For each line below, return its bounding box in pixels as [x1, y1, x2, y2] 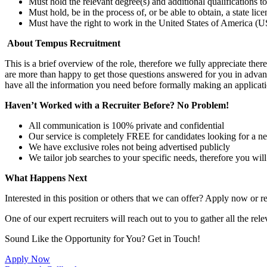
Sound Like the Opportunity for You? [5, 234, 148, 244]
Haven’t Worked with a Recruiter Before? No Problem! [5, 100, 229, 111]
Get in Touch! [148, 234, 200, 244]
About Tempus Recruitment [5, 38, 120, 49]
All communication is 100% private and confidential [29, 120, 224, 131]
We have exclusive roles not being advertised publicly [29, 142, 230, 153]
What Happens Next [5, 173, 89, 184]
